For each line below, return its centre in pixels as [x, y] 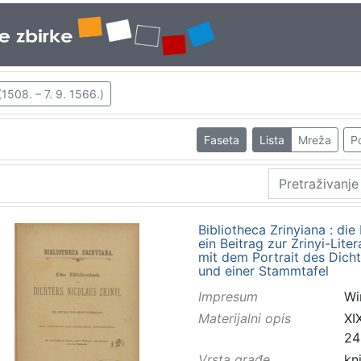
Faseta [222, 139]
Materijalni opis [244, 319]
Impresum [228, 296]
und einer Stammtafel [263, 270]
